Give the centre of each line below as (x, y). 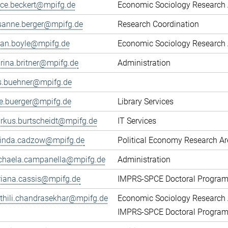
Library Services (146, 101)
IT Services (137, 121)
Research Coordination (158, 24)
